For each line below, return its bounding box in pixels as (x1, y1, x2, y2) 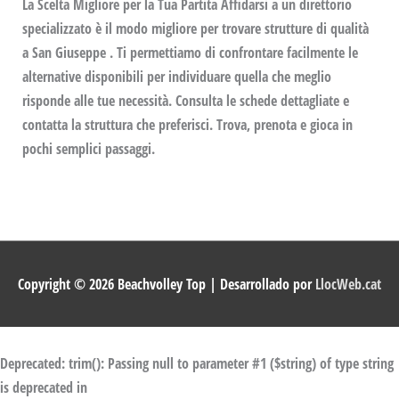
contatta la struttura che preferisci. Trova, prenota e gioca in (22, 114, 354, 135)
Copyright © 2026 (18, 273, 118, 295)
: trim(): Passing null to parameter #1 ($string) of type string (61, 353, 394, 374)
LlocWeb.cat (315, 273, 381, 295)
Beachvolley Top (118, 273, 206, 295)
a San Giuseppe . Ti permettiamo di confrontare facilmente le (22, 42, 359, 63)
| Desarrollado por (206, 273, 315, 295)
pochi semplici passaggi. (22, 138, 156, 159)
